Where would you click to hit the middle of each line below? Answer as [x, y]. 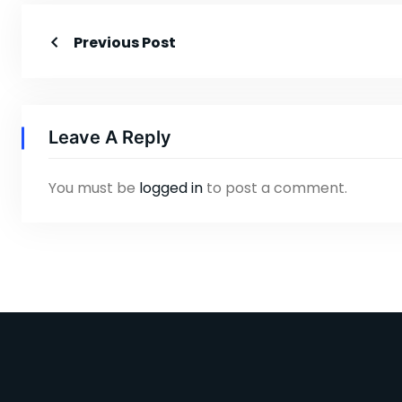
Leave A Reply [110, 137]
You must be [94, 188]
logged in [171, 188]
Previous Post [125, 42]
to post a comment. [275, 188]
